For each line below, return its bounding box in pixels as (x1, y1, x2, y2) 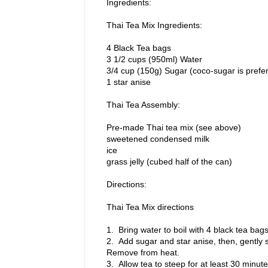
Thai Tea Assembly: (106, 100, 180, 110)
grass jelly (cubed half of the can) (106, 157, 232, 167)
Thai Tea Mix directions (106, 202, 194, 212)
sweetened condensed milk (106, 134, 209, 144)
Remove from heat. (106, 248, 179, 258)
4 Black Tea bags (106, 43, 171, 53)
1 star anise (106, 77, 151, 87)
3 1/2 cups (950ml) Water (106, 54, 202, 65)
